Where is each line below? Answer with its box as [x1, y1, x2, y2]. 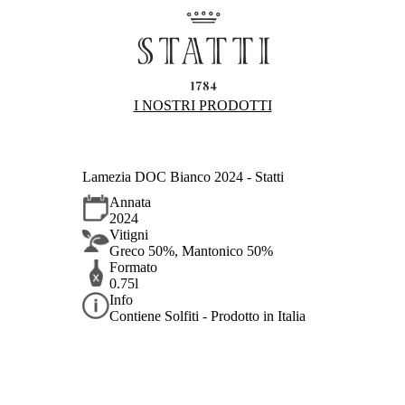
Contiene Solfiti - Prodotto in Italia [109, 308, 306, 325]
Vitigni [109, 227, 149, 243]
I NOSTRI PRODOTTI [133, 98, 272, 113]
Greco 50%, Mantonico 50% [109, 243, 274, 259]
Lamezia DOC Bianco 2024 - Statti [82, 168, 285, 184]
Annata [109, 194, 152, 211]
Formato [109, 259, 158, 276]
